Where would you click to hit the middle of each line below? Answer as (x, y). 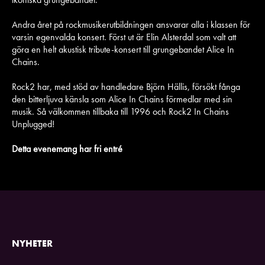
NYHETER (32, 243)
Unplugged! (33, 124)
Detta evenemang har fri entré (67, 149)
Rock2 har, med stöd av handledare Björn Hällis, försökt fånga (126, 87)
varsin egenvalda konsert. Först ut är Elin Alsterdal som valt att (124, 37)
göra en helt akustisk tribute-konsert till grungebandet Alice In (123, 49)
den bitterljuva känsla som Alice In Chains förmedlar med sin (122, 99)
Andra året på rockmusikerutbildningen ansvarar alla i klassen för (131, 25)
